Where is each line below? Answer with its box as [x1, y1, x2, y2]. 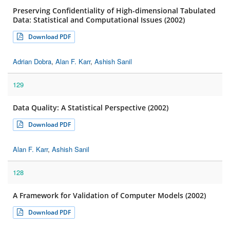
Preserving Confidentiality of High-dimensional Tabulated [13, 6, 216, 16]
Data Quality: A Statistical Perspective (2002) [13, 103, 168, 113]
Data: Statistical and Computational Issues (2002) [13, 15, 185, 25]
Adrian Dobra [13, 56, 51, 67]
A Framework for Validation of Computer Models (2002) [13, 190, 206, 201]
